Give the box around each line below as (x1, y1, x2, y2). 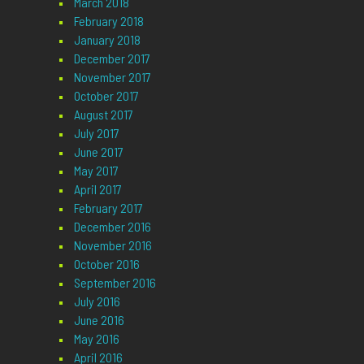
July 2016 (73, 292, 120, 309)
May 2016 (73, 330, 119, 346)
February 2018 (73, 12, 144, 28)
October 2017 (73, 87, 139, 103)
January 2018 (73, 31, 141, 47)
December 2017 (73, 50, 150, 66)
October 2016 (73, 255, 140, 271)
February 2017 (73, 199, 143, 215)
